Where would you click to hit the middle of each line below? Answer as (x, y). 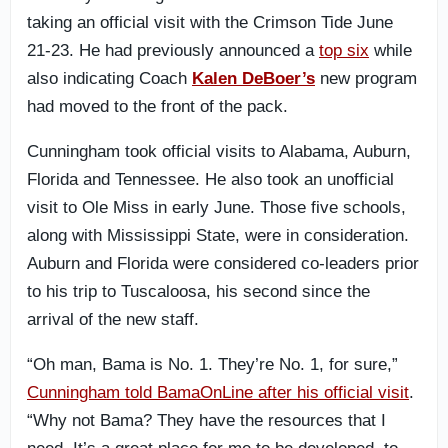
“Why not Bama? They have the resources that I (206, 420)
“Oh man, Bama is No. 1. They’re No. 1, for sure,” (212, 364)
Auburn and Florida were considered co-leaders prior (223, 263)
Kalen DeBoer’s (253, 78)
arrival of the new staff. (113, 319)
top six (344, 50)
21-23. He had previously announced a (173, 50)
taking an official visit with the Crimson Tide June (210, 22)
